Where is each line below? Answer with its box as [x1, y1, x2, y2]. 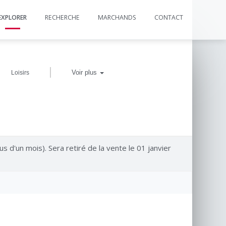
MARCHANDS [98, 13, 136, 22]
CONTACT [154, 13, 183, 22]
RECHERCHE [45, 13, 80, 22]
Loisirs [11, 69, 29, 76]
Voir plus [72, 69, 99, 76]
